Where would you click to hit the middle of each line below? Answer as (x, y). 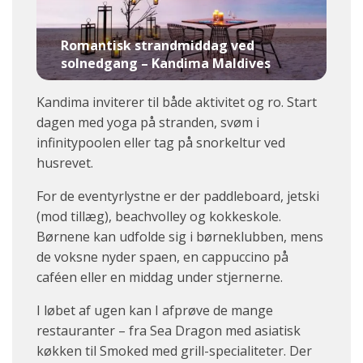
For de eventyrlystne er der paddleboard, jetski (178, 196)
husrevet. (65, 162)
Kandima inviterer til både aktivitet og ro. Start (177, 102)
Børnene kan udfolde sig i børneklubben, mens (180, 236)
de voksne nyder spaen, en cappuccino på (162, 256)
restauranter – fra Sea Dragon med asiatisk (169, 330)
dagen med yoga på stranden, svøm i (148, 122)
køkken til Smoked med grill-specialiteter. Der (174, 350)
